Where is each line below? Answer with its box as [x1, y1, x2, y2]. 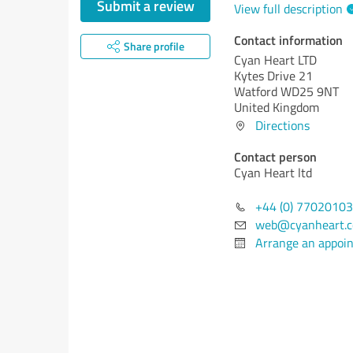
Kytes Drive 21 [234, 67, 313, 84]
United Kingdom [234, 98, 319, 116]
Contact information [234, 31, 343, 49]
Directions [255, 117, 310, 134]
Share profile [123, 39, 184, 54]
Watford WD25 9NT [234, 83, 339, 100]
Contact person [234, 147, 317, 165]
